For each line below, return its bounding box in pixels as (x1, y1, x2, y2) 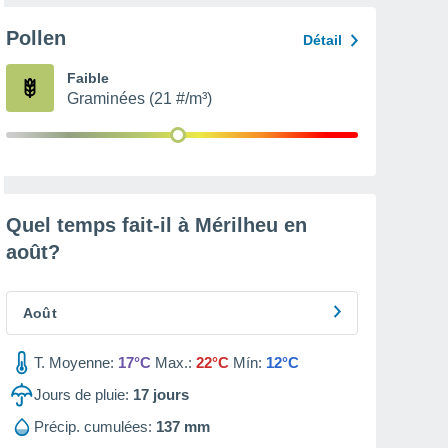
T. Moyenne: (34, 354, 114, 371)
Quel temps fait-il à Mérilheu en (6, 214, 307, 236)
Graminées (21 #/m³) (67, 90, 212, 107)
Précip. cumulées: (34, 418, 152, 435)
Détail (303, 32, 342, 48)
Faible (67, 70, 109, 86)
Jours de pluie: (34, 386, 129, 403)
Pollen (6, 27, 66, 49)
